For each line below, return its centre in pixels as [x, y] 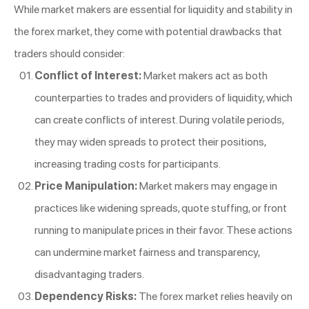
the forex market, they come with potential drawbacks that [148, 31]
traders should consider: [69, 53]
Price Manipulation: [86, 186]
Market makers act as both [205, 75]
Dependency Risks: [86, 296]
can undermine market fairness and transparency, [147, 252]
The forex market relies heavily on [215, 296]
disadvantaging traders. [89, 274]
